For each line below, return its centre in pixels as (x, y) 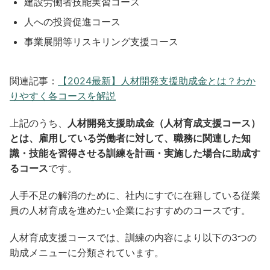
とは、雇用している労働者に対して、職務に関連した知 (130, 138)
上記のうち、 (39, 123)
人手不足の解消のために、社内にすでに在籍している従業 (135, 195)
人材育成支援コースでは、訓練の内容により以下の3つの (133, 237)
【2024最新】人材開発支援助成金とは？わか (157, 80)
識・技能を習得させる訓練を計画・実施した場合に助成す (135, 153)
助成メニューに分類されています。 (87, 252)
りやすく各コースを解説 (63, 96)
